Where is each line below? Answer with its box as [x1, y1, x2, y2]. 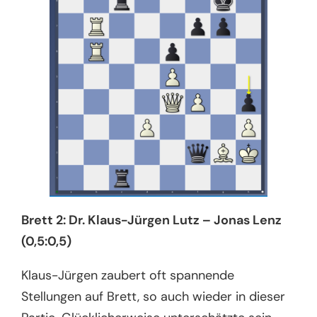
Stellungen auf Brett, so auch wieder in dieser [21, 288, 286, 306]
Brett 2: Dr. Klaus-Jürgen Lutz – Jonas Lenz [21, 212, 282, 229]
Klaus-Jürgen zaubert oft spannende [21, 267, 235, 284]
